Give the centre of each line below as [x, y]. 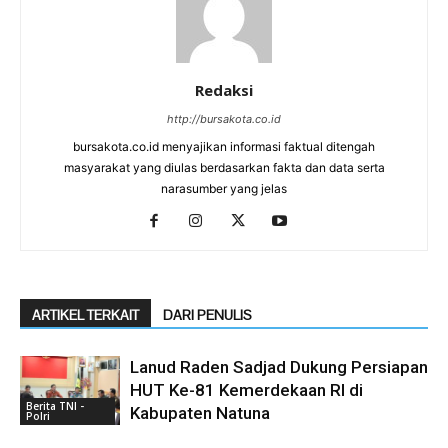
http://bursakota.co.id [224, 119]
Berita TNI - [55, 406]
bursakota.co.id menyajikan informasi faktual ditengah [224, 147]
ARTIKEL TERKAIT [85, 315]
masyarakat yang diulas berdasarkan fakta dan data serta [224, 168]
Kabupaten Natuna [200, 413]
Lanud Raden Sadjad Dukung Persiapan [279, 367]
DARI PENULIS [207, 315]
